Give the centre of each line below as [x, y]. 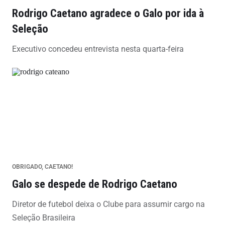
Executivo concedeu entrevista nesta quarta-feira [98, 49]
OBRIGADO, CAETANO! [42, 166]
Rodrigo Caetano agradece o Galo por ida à [108, 13]
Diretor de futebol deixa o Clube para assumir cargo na [108, 204]
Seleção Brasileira [44, 217]
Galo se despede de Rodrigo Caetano [95, 184]
